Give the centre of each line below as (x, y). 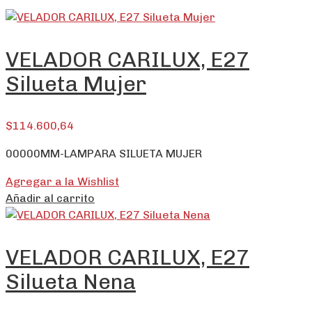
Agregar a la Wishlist (62, 182)
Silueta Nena (71, 282)
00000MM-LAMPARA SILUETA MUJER (104, 154)
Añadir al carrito (50, 198)
